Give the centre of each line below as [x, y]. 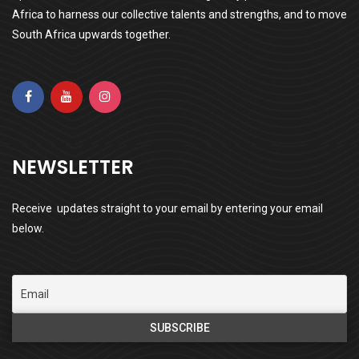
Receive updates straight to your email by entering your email [167, 208]
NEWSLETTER [73, 167]
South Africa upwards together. [91, 34]
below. [28, 228]
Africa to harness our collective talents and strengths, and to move [179, 14]
